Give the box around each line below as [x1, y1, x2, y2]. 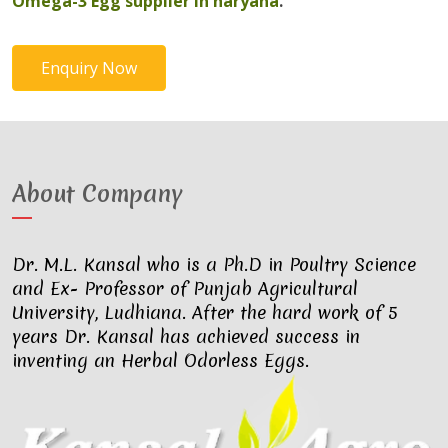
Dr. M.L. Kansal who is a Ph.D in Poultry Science [12, 252, 416, 277]
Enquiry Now [41, 57, 137, 79]
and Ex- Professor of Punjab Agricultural [12, 276, 358, 301]
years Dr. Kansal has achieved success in [12, 324, 360, 349]
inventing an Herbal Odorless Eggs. [12, 348, 309, 373]
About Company [12, 178, 183, 210]
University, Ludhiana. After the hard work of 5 [12, 300, 398, 325]
